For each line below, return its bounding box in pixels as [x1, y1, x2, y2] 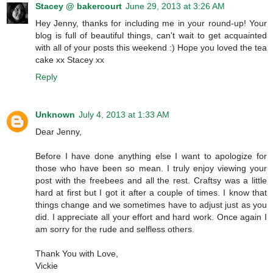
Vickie [35, 260, 58, 271]
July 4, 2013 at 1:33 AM [79, 109, 169, 119]
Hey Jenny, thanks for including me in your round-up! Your [35, 18, 267, 28]
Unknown [35, 109, 75, 119]
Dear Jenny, [35, 126, 82, 136]
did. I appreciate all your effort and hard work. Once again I [35, 211, 267, 222]
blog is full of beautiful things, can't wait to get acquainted [35, 30, 267, 40]
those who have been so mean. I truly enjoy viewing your [35, 163, 267, 173]
